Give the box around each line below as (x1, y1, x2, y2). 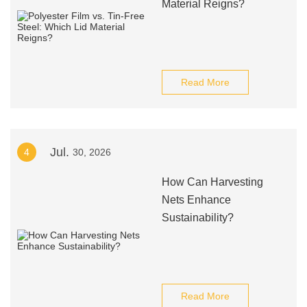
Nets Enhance (161, 194, 231, 206)
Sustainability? (161, 212, 234, 223)
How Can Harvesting (161, 176, 263, 188)
